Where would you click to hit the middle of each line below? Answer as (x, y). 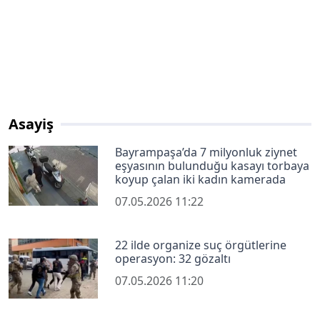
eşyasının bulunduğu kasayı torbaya (212, 166)
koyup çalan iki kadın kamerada (201, 180)
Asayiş (31, 124)
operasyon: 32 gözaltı (173, 259)
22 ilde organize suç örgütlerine (201, 245)
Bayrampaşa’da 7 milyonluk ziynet (206, 152)
